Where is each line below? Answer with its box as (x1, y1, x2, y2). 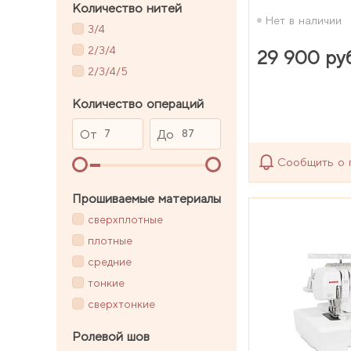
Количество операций (72, 96, 204, 111)
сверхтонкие (88, 298, 155, 311)
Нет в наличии (266, 13, 342, 27)
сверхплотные (88, 213, 163, 226)
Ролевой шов (72, 328, 150, 344)
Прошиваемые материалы (72, 190, 221, 206)
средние (88, 255, 132, 269)
